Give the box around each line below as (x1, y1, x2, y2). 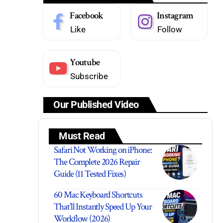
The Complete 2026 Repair (54, 155, 140, 168)
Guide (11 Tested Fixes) (54, 167, 126, 180)
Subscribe (70, 71, 109, 81)
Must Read (59, 129, 105, 142)
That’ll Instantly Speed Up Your (54, 200, 152, 213)
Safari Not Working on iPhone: (54, 143, 152, 156)
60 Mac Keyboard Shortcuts (54, 188, 142, 201)
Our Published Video (53, 98, 139, 111)
